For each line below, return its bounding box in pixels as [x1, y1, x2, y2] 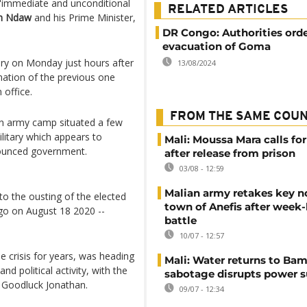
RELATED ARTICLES [168, 3, 288, 16]
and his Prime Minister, [32, 11, 136, 24]
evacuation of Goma [162, 40, 271, 53]
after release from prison [164, 147, 295, 160]
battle [164, 214, 197, 227]
